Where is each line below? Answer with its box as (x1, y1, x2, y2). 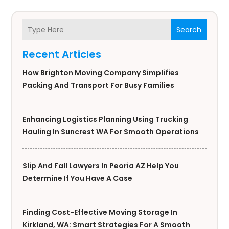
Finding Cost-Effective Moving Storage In (22, 207, 178, 218)
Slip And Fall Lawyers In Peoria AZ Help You (22, 161, 179, 171)
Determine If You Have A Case (22, 173, 133, 184)
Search (176, 24, 201, 35)
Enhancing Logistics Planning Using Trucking (22, 114, 189, 125)
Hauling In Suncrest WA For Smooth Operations (22, 127, 199, 138)
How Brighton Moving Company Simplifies (22, 67, 179, 78)
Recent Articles (22, 47, 102, 62)
